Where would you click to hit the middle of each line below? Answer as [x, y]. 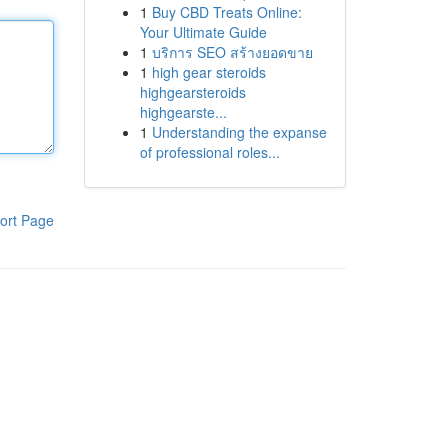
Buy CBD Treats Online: [226, 12]
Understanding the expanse [239, 132]
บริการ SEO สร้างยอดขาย [232, 52]
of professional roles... [209, 152]
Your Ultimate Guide [203, 32]
